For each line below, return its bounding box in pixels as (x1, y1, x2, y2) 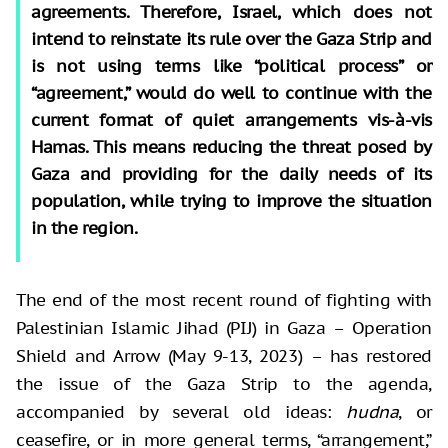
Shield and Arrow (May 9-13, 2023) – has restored (16, 344, 432, 367)
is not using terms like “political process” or (31, 54, 432, 77)
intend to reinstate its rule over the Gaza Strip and (31, 27, 432, 50)
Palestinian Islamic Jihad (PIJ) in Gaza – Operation (16, 316, 432, 339)
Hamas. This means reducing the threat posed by (31, 135, 432, 158)
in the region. (31, 216, 141, 239)
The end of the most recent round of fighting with (16, 288, 432, 311)
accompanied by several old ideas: (16, 400, 347, 423)
